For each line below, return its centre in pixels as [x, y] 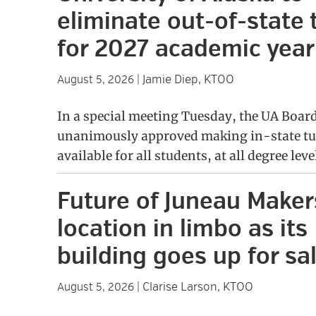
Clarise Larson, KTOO [197, 287]
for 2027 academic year [186, 49]
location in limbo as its [182, 229]
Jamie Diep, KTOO [188, 79]
